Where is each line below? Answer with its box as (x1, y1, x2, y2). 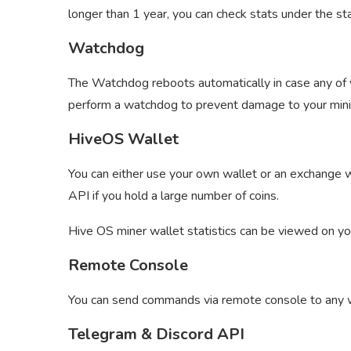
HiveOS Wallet (68, 128, 179, 150)
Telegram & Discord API (68, 324, 244, 346)
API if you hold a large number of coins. (68, 187, 279, 205)
